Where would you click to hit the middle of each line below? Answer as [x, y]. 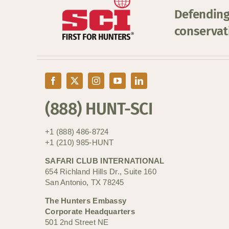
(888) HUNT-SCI [99, 109]
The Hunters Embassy [86, 200]
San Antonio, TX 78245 [85, 182]
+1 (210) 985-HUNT [79, 142]
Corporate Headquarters [90, 211]
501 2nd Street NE [77, 222]
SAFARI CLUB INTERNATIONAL [105, 161]
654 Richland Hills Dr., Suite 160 [101, 171]
